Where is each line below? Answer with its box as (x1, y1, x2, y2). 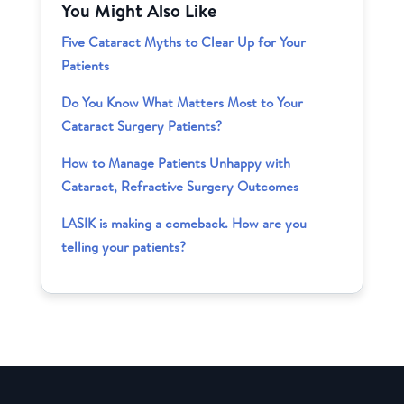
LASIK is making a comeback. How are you (61, 214, 308, 234)
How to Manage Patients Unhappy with (61, 153, 291, 173)
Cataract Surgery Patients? (61, 116, 223, 136)
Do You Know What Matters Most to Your (61, 93, 304, 113)
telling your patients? (61, 237, 187, 257)
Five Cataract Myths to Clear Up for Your (61, 32, 307, 52)
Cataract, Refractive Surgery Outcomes (61, 177, 299, 197)
